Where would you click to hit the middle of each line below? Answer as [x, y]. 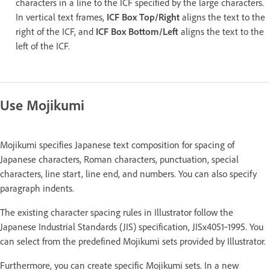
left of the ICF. [43, 46]
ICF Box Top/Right [143, 17]
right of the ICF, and [56, 31]
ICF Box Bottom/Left [137, 31]
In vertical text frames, [61, 17]
